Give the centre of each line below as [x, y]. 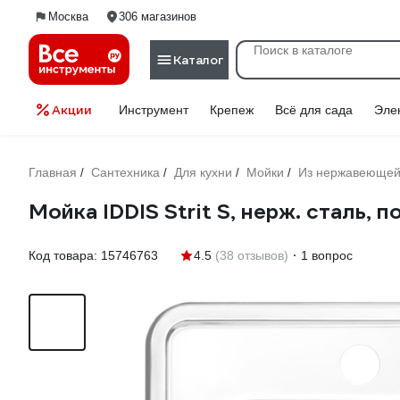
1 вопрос [327, 255]
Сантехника [125, 172]
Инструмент [154, 110]
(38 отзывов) [252, 255]
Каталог [198, 59]
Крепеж [232, 110]
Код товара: [65, 255]
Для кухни [203, 172]
